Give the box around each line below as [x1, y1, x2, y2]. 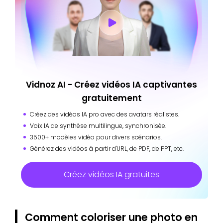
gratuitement [81, 92, 142, 104]
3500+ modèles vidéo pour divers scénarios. [30, 132, 162, 141]
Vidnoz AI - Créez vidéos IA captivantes [26, 78, 197, 91]
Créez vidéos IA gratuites [64, 168, 159, 180]
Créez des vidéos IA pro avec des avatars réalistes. [30, 110, 179, 118]
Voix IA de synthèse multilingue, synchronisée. [30, 121, 166, 130]
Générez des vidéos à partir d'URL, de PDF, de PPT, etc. [30, 144, 184, 153]
